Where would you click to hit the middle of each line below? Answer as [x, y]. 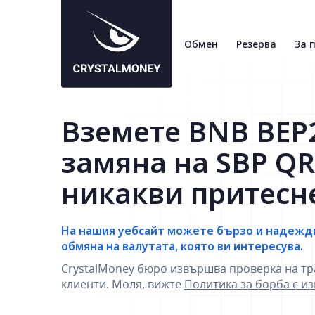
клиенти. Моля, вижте [123, 284]
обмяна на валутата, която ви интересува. [182, 246]
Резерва [257, 44]
